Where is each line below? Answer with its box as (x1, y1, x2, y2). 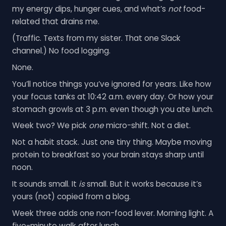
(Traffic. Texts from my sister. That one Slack (12, 33, 181, 44)
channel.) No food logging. (12, 45, 110, 56)
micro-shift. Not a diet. (103, 120, 191, 131)
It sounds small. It (12, 178, 79, 189)
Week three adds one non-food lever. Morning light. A (12, 207, 213, 218)
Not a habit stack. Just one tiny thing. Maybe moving (12, 137, 212, 148)
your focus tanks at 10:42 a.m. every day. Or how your (12, 91, 213, 102)
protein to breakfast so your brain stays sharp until (12, 149, 204, 160)
